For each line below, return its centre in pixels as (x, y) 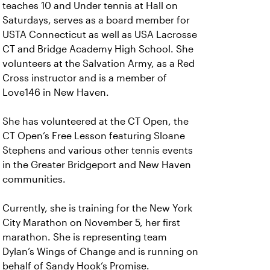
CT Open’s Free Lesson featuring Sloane (94, 136)
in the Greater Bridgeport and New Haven (97, 165)
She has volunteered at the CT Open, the (96, 121)
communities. (34, 179)
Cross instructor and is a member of (85, 78)
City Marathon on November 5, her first (91, 223)
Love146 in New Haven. (56, 93)
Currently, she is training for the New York (97, 208)
